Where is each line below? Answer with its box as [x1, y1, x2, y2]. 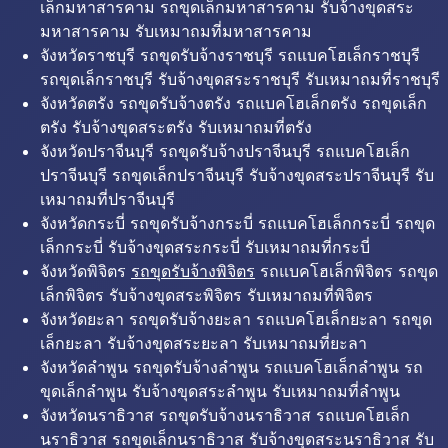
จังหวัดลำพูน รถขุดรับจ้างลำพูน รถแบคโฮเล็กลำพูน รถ [40, 357, 423, 377]
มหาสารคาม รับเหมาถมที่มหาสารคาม [40, 21, 312, 41]
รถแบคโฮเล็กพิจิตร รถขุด [255, 261, 438, 281]
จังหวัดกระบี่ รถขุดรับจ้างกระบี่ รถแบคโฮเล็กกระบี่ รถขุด [40, 213, 435, 233]
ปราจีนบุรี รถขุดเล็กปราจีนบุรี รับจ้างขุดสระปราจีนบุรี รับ [40, 165, 434, 185]
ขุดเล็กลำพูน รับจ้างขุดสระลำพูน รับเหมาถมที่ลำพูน [40, 381, 400, 401]
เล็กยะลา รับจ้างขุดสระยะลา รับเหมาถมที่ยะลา [40, 333, 367, 353]
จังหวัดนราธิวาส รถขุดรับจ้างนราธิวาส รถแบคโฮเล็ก [40, 405, 410, 425]
